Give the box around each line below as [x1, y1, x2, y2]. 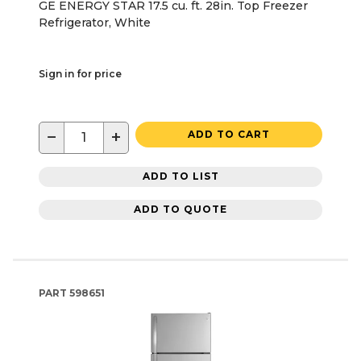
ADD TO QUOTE [134, 203, 227, 216]
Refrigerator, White [39, 15, 151, 30]
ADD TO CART [188, 127, 270, 140]
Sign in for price [39, 67, 122, 80]
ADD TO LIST [142, 170, 219, 183]
